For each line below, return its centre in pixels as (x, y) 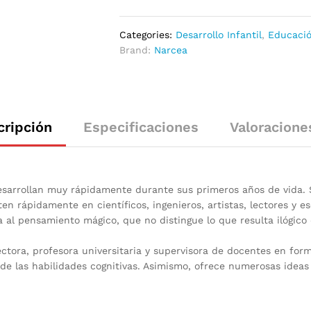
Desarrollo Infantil (219, 34)
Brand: (137, 50)
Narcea (171, 50)
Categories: (148, 34)
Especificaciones (141, 127)
